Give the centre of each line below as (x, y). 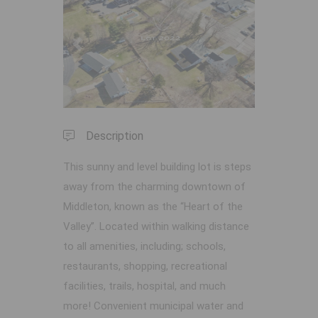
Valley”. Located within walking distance (156, 227)
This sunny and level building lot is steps (157, 167)
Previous (97, 53)
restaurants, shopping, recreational (145, 267)
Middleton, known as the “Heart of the (153, 207)
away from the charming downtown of (154, 187)
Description (115, 136)
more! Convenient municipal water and (153, 306)
